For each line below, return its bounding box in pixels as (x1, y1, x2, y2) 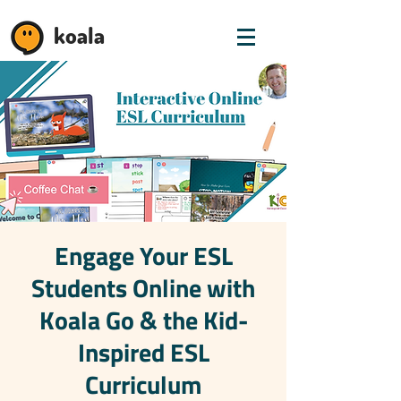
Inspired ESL (77, 333, 209, 371)
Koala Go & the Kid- (38, 301, 248, 339)
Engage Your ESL (54, 236, 233, 275)
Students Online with (31, 269, 255, 307)
